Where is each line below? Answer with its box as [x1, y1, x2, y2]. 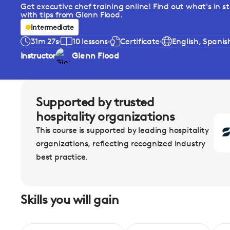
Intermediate [30, 23, 74, 31]
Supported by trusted [36, 95, 155, 109]
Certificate [120, 36, 160, 46]
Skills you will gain [21, 193, 119, 207]
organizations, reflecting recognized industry [36, 139, 205, 148]
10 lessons [72, 36, 108, 46]
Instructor [21, 51, 55, 61]
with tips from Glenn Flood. [21, 10, 123, 20]
